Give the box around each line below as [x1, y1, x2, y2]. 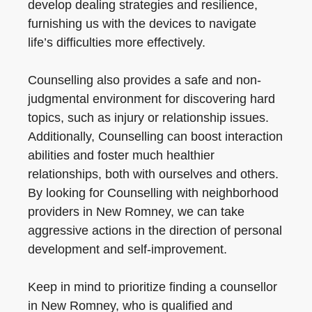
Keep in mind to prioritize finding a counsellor [28, 280, 277, 294]
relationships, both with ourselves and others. [28, 167, 279, 181]
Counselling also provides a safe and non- [28, 73, 261, 87]
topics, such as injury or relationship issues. [28, 111, 269, 125]
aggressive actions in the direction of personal [28, 224, 282, 237]
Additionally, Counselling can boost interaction [28, 130, 283, 143]
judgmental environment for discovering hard [28, 92, 275, 106]
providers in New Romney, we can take [28, 205, 244, 219]
